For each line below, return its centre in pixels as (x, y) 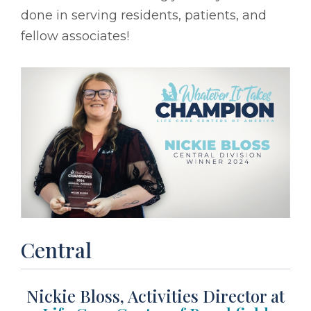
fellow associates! (75, 36)
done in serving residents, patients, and (144, 15)
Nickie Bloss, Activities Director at (155, 296)
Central (56, 250)
